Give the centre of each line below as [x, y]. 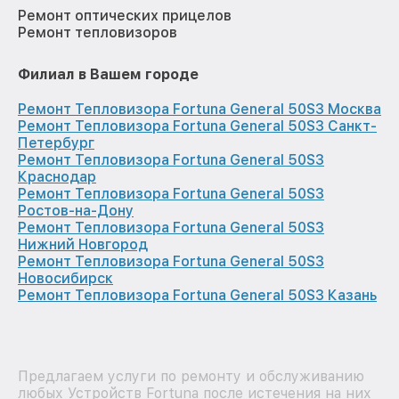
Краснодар [57, 177]
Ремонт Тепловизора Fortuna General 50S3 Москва [199, 110]
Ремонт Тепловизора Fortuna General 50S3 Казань [197, 296]
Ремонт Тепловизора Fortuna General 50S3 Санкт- [197, 126]
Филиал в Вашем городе [108, 75]
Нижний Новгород [83, 245]
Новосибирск [65, 279]
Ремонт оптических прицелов [125, 16]
